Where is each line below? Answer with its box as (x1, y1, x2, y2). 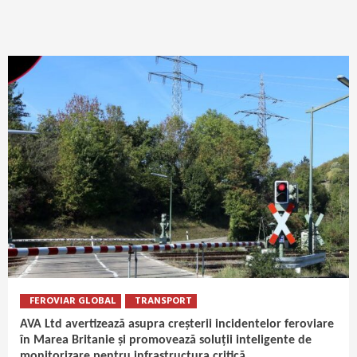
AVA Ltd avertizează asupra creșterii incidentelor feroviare (20, 318, 334, 331)
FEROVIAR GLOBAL (29, 293, 116, 310)
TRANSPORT (135, 293, 192, 310)
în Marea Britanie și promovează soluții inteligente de (20, 334, 312, 347)
